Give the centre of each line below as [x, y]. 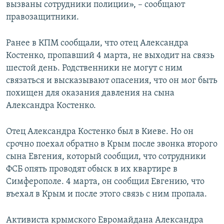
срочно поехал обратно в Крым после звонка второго [112, 144]
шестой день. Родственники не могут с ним [94, 68]
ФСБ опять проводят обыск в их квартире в [92, 169]
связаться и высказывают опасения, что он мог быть [112, 81]
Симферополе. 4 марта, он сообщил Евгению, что [105, 182]
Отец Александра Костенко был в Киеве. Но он [100, 132]
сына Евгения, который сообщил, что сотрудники [106, 157]
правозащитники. [42, 17]
